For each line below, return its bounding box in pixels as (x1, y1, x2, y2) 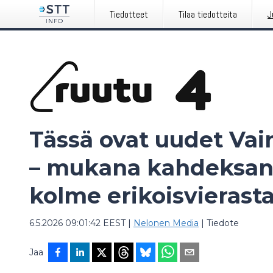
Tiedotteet (110, 8, 149, 21)
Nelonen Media (133, 218, 199, 229)
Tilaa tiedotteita (179, 8, 238, 21)
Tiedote (207, 218, 239, 229)
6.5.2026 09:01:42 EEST (29, 218, 126, 229)
